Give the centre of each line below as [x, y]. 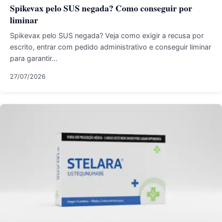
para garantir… [34, 58]
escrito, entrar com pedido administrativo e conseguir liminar [111, 47]
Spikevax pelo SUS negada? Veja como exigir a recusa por [107, 35]
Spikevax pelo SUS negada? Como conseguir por [101, 8]
